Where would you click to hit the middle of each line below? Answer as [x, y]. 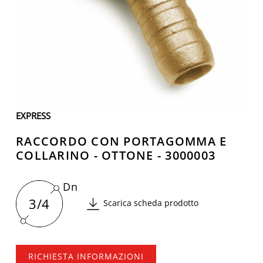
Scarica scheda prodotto [151, 203]
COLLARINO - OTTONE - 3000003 [116, 155]
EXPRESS [33, 116]
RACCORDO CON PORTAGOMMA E [122, 141]
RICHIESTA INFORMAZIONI [86, 256]
